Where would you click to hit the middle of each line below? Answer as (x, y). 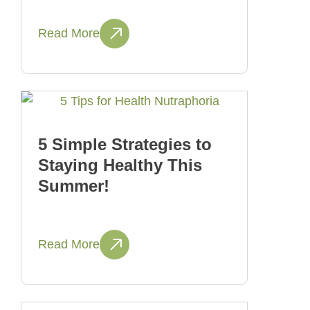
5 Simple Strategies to (125, 145)
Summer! (74, 186)
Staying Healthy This (120, 165)
